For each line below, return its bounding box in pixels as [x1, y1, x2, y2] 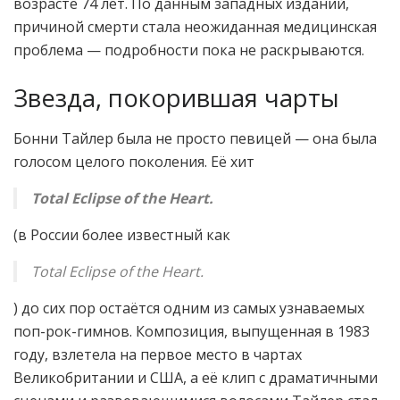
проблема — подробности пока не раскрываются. [13, 40, 364, 61]
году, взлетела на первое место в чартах [13, 344, 302, 364]
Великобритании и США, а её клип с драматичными [13, 367, 378, 387]
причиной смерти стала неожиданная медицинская [13, 17, 377, 37]
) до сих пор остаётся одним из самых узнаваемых [13, 297, 364, 318]
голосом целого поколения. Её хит [13, 151, 254, 171]
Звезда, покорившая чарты [13, 81, 339, 114]
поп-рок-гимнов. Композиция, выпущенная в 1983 [13, 321, 370, 341]
